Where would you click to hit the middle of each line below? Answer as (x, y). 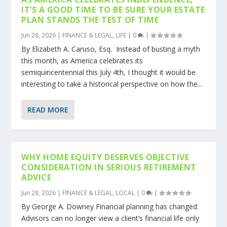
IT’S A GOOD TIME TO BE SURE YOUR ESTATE (113, 10)
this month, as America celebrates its (82, 61)
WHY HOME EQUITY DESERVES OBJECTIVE (105, 157)
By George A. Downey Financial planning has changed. (110, 207)
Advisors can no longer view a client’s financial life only (110, 218)
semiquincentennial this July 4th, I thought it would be (109, 72)
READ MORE (48, 110)
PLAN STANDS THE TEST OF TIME (90, 20)
